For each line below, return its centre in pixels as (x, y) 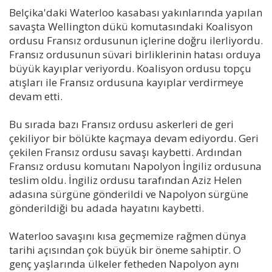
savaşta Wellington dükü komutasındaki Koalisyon (131, 26)
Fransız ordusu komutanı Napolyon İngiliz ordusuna (135, 166)
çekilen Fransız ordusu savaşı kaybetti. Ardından (125, 152)
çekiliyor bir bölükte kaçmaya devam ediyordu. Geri (134, 138)
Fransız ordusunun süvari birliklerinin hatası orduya (135, 54)
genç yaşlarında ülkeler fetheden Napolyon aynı (124, 263)
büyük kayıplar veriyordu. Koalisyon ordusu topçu (130, 68)
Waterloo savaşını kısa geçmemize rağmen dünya (128, 236)
